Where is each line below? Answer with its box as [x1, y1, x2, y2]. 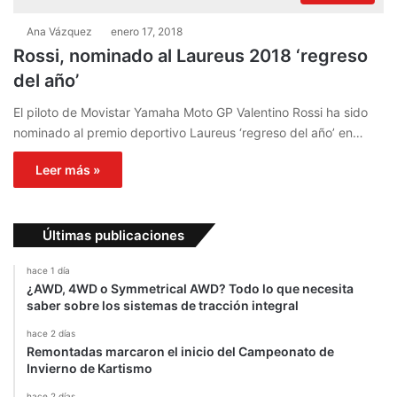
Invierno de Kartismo [27, 361, 152, 377]
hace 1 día [27, 265, 70, 276]
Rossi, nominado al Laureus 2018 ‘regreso [13, 45, 368, 67]
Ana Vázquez [27, 25, 92, 39]
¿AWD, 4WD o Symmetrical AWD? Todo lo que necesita [27, 281, 354, 297]
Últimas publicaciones [43, 227, 184, 245]
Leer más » [35, 162, 100, 178]
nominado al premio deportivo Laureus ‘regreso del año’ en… [13, 125, 363, 141]
